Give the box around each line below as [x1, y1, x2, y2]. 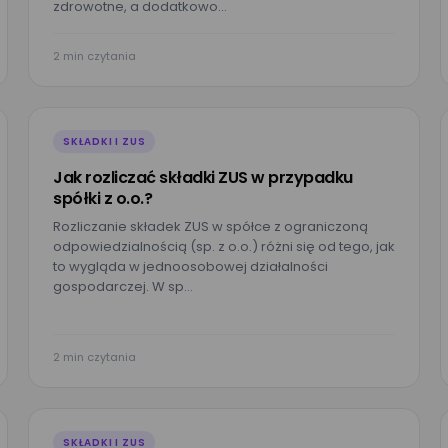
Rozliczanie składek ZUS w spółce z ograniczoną [53, 217, 368, 236]
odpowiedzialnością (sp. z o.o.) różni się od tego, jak [53, 237, 395, 256]
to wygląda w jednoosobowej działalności [53, 257, 328, 276]
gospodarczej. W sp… [53, 277, 193, 296]
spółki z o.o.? [53, 187, 152, 210]
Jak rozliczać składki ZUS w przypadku [53, 166, 353, 189]
